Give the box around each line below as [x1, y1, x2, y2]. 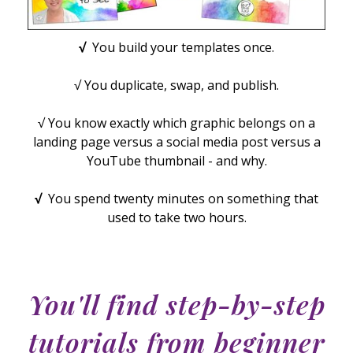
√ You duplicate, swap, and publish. [74, 76, 279, 94]
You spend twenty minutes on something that [48, 189, 318, 207]
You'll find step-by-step [28, 285, 325, 322]
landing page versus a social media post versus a [32, 132, 321, 150]
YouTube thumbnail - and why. [86, 151, 267, 169]
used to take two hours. [106, 208, 247, 226]
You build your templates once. [92, 38, 274, 56]
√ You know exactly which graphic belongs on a [38, 113, 315, 132]
